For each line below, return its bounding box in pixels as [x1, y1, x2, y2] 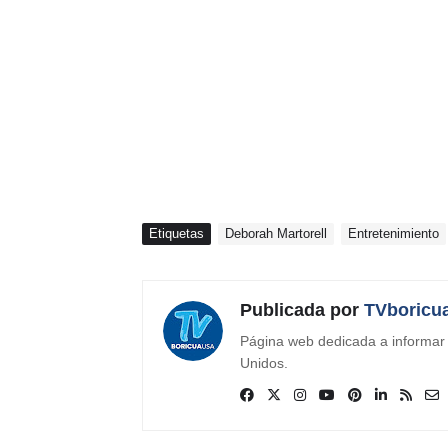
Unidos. [240, 354, 288, 371]
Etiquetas [149, 225, 204, 241]
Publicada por [240, 299, 359, 320]
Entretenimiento [348, 225, 439, 241]
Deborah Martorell [225, 225, 327, 241]
